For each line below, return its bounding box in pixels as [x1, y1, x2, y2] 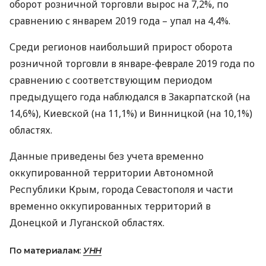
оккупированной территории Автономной [9, 166, 214, 179]
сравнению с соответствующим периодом [9, 74, 213, 87]
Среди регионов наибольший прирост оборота [9, 40, 232, 53]
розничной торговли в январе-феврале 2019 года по [9, 57, 255, 70]
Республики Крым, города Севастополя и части [9, 183, 233, 196]
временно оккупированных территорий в [9, 199, 211, 213]
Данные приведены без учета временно [9, 150, 204, 163]
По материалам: [9, 245, 83, 256]
